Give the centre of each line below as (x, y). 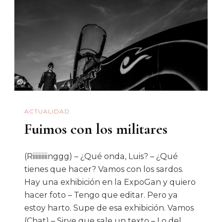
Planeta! (201, 12)
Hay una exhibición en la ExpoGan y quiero (110, 182)
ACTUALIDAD (47, 111)
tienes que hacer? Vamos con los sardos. (104, 169)
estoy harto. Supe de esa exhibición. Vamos (109, 208)
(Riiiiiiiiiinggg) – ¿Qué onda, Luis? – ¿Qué (101, 157)
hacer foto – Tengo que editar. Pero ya (101, 195)
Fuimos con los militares (96, 129)
